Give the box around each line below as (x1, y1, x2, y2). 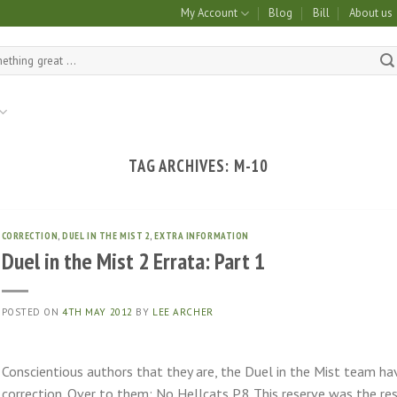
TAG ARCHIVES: (128, 155, 234, 176)
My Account (180, 5, 237, 20)
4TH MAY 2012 (62, 305, 133, 318)
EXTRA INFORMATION (154, 230, 249, 243)
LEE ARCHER (152, 305, 214, 318)
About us (349, 5, 393, 20)
